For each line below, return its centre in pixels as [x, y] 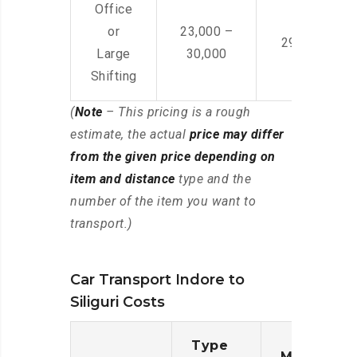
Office [114, 10]
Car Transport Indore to [157, 280]
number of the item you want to [163, 202]
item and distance [123, 179]
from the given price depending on [173, 157]
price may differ [237, 135]
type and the [213, 179]
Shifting [114, 76]
